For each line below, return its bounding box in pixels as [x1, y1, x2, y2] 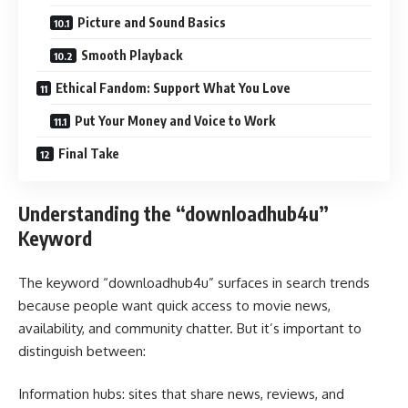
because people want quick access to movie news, [18, 296, 331, 314]
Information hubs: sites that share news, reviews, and [18, 385, 344, 403]
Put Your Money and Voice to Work [75, 112, 275, 128]
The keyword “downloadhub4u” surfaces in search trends [18, 273, 370, 291]
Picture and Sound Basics [77, 14, 226, 30]
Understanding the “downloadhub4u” [18, 201, 329, 227]
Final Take [58, 145, 119, 161]
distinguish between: [18, 342, 146, 360]
